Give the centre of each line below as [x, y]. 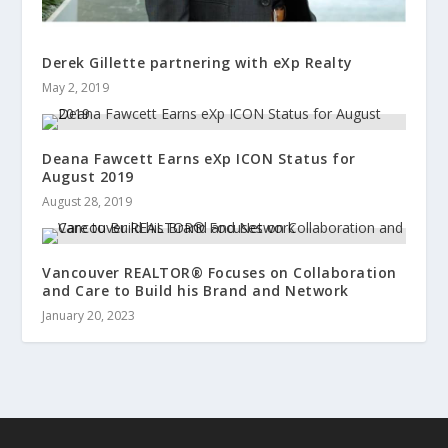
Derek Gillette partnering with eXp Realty [197, 63]
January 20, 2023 [89, 316]
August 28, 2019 [87, 202]
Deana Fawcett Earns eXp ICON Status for [199, 159]
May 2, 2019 [76, 88]
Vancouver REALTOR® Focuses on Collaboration [219, 273]
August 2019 [88, 177]
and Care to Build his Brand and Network [195, 291]
